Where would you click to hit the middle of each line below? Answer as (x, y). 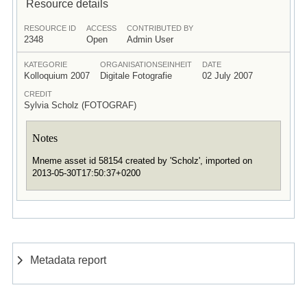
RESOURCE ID (50, 28)
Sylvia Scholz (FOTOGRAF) (80, 105)
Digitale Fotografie (136, 75)
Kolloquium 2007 (57, 75)
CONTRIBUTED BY (160, 28)
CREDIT (38, 94)
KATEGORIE (45, 64)
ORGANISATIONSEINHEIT (146, 64)
